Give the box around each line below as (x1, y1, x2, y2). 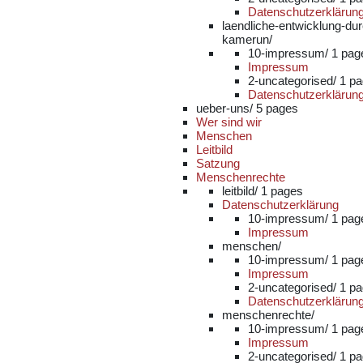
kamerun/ (222, 32, 272, 46)
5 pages (256, 101, 298, 115)
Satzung (196, 156, 240, 170)
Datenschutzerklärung (222, 198, 339, 211)
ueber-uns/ (196, 101, 256, 115)
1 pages (261, 184, 303, 198)
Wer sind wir (196, 115, 262, 129)
